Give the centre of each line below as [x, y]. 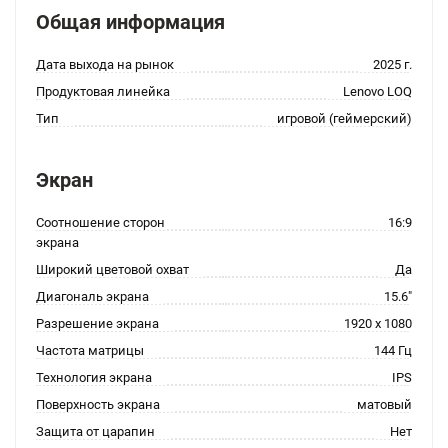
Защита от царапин [95, 431]
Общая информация [130, 22]
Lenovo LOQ [377, 91]
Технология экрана [94, 377]
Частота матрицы [90, 350]
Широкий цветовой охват [112, 269]
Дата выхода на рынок [105, 64]
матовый [384, 404]
